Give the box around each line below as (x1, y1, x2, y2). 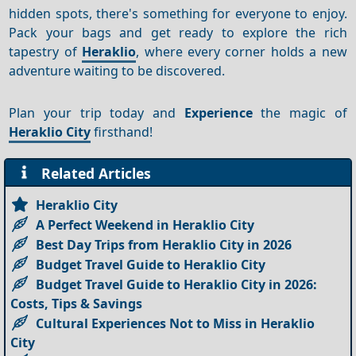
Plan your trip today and (9, 103, 184, 122)
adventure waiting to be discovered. (9, 61, 226, 79)
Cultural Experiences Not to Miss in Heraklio (36, 314, 315, 332)
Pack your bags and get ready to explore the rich (9, 23, 347, 41)
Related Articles (33, 163, 152, 183)
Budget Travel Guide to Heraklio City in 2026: (36, 275, 318, 293)
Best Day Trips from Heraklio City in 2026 (36, 235, 292, 253)
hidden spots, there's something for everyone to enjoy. (9, 4, 347, 22)
